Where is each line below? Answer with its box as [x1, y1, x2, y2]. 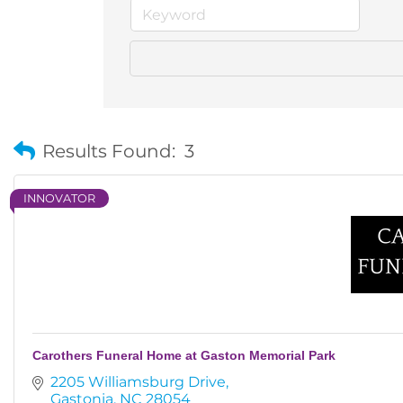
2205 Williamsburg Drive [50, 373, 226, 390]
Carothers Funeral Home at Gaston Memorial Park [32, 348, 336, 363]
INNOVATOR [23, 192, 95, 205]
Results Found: [42, 140, 175, 162]
